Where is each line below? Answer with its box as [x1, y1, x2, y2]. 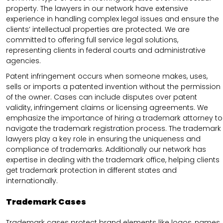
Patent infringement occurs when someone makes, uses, [6, 71, 208, 81]
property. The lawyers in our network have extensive [6, 3, 188, 13]
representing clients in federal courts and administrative [6, 45, 206, 55]
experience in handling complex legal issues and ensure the [6, 13, 219, 24]
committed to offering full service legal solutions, [6, 34, 178, 45]
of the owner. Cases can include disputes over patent [6, 92, 197, 102]
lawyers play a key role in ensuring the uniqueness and [6, 133, 201, 144]
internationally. [6, 175, 58, 186]
